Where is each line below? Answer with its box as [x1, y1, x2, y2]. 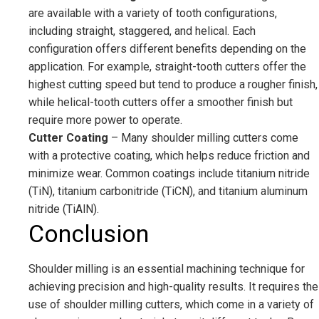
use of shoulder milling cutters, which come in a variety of [28, 298, 314, 312]
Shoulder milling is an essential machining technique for [28, 262, 305, 276]
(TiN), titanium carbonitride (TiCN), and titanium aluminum [28, 184, 308, 199]
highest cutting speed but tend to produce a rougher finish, [28, 78, 318, 92]
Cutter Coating [28, 131, 108, 145]
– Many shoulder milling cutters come [108, 131, 298, 145]
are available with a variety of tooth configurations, [28, 6, 277, 21]
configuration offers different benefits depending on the [28, 42, 306, 56]
